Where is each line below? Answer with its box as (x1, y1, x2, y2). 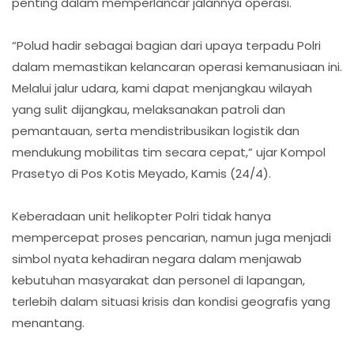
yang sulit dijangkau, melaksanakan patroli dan (12, 100, 285, 118)
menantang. (12, 314, 85, 331)
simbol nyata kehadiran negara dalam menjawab (12, 250, 302, 267)
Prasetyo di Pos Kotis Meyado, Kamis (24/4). (12, 164, 271, 182)
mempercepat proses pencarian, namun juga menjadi (12, 228, 331, 246)
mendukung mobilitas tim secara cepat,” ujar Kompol (12, 143, 326, 160)
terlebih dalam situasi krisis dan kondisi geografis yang (12, 292, 330, 310)
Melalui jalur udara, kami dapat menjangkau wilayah (12, 79, 312, 96)
